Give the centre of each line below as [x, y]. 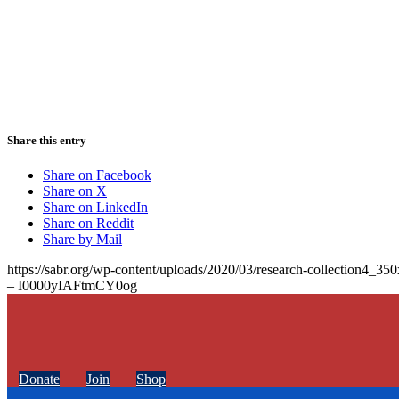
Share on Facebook [97, 175]
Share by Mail [82, 239]
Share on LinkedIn [95, 207]
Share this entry [47, 140]
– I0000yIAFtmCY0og [72, 285]
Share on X [75, 191]
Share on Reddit [88, 223]
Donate [39, 379]
